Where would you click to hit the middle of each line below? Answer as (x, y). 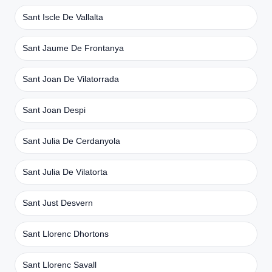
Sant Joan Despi (54, 110)
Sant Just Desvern (58, 202)
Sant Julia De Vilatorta (65, 172)
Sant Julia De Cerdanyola (71, 141)
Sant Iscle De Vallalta (63, 17)
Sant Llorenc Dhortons (66, 233)
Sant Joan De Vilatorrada (71, 79)
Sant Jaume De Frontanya (73, 48)
